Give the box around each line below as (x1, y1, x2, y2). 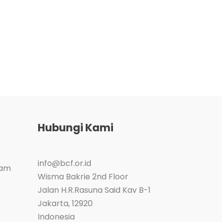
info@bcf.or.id (38, 158, 91, 169)
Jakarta (38, 198, 68, 209)
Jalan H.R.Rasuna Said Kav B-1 (38, 184, 151, 196)
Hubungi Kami (38, 120, 113, 135)
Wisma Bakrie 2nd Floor (38, 171, 128, 182)
